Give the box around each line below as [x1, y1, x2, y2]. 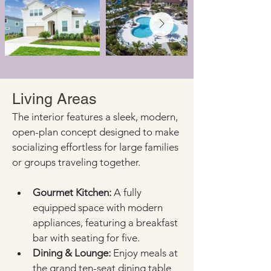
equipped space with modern [33, 201, 165, 214]
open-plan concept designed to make [12, 126, 181, 138]
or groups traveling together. [12, 156, 140, 168]
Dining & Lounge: [33, 247, 111, 259]
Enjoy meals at [111, 247, 180, 259]
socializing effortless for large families [12, 141, 181, 153]
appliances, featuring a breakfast [33, 217, 180, 229]
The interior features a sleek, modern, [12, 111, 180, 123]
